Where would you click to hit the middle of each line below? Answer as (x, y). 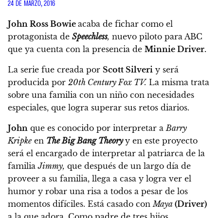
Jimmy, (51, 166)
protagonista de (40, 37)
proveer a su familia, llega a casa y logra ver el (100, 179)
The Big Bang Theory (86, 141)
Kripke (20, 141)
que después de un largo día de (128, 166)
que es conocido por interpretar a (97, 128)
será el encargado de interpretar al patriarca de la (106, 154)
